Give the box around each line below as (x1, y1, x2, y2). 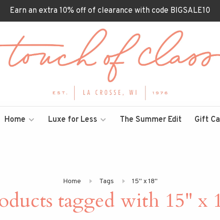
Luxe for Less (48, 115, 97, 125)
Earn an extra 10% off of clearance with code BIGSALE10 (10, 6, 210, 16)
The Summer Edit (120, 115, 182, 125)
